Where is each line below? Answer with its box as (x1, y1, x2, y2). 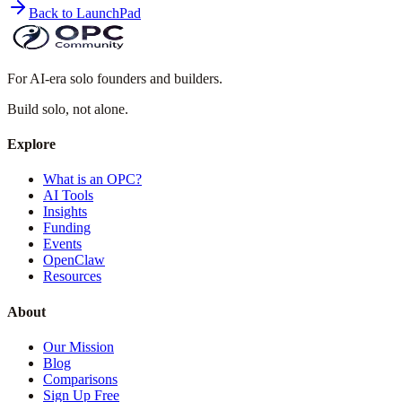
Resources (43, 268, 101, 284)
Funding (43, 220, 91, 236)
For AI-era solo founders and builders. (7, 70, 223, 86)
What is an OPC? (43, 171, 142, 188)
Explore (7, 136, 56, 153)
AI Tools (43, 188, 93, 204)
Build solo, (7, 100, 69, 117)
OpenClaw (43, 252, 105, 268)
